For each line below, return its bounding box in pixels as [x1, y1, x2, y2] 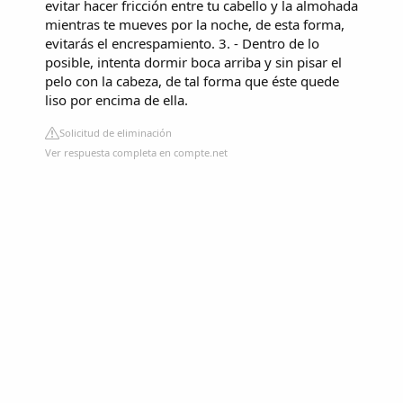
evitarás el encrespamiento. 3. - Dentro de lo [45, 34, 319, 53]
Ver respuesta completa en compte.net [45, 146, 228, 160]
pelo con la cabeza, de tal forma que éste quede [45, 72, 339, 91]
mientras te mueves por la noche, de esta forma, [45, 15, 345, 34]
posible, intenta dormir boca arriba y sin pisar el [45, 53, 342, 72]
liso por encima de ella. [45, 91, 188, 110]
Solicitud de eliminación [59, 126, 172, 140]
